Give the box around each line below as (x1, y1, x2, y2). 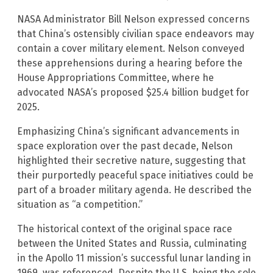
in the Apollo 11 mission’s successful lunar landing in (17, 252, 251, 264)
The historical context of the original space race (17, 223, 232, 235)
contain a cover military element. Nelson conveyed (17, 43, 245, 55)
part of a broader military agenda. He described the (17, 184, 252, 196)
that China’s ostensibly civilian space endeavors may (17, 28, 254, 40)
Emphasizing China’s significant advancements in (17, 126, 239, 138)
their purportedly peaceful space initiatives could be (17, 169, 253, 182)
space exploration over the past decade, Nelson (17, 140, 233, 152)
